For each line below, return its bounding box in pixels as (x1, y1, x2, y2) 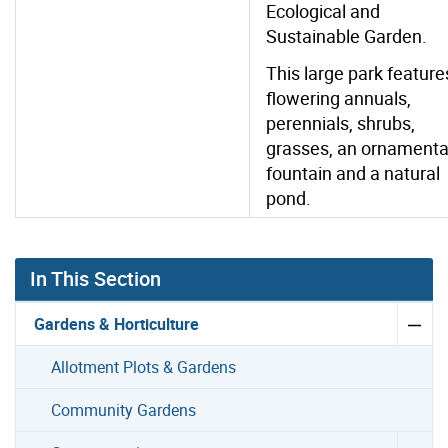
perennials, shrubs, (266, 111, 415, 136)
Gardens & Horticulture (34, 313, 200, 336)
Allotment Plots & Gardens (51, 356, 237, 379)
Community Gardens (51, 399, 197, 422)
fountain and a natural (266, 161, 440, 186)
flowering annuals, (266, 86, 411, 111)
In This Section (30, 265, 161, 293)
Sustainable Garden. (266, 24, 427, 49)
